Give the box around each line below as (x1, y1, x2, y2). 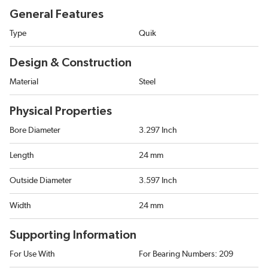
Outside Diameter (10, 176, 72, 185)
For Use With (10, 250, 55, 258)
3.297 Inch (139, 126, 177, 135)
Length (10, 151, 34, 160)
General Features (10, 8, 103, 20)
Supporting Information (10, 229, 136, 241)
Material (10, 78, 38, 86)
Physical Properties (10, 105, 112, 117)
